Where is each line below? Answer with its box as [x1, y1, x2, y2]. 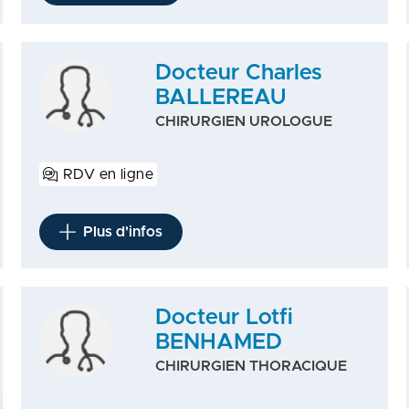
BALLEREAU [155, 87, 287, 109]
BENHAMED [155, 331, 283, 353]
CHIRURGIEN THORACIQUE [155, 359, 348, 373]
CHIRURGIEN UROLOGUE [155, 114, 333, 129]
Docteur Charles [155, 62, 323, 84]
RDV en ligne [62, 167, 154, 182]
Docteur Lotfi [155, 307, 294, 329]
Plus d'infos [82, 225, 163, 239]
